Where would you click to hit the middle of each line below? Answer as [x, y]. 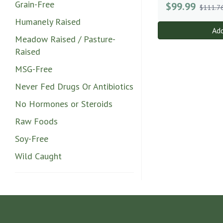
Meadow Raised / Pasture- [65, 39]
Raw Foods [36, 121]
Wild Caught [38, 156]
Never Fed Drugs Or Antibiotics [74, 86]
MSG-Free [34, 69]
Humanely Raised [48, 21]
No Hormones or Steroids [64, 104]
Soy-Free [32, 138]
